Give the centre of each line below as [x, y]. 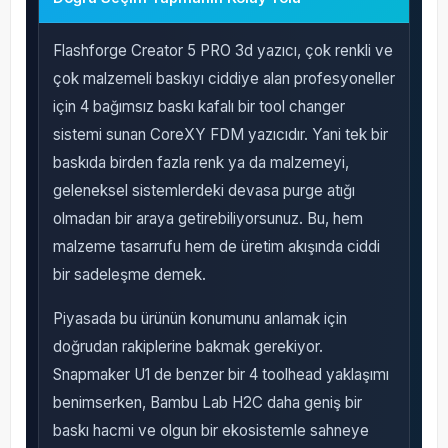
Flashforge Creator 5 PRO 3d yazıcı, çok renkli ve [222, 51]
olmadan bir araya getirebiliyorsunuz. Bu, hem [207, 219]
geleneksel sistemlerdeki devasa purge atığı [203, 191]
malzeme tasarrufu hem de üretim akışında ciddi [216, 247]
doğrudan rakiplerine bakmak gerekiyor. [187, 347]
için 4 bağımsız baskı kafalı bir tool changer [198, 107]
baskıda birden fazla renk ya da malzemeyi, [200, 163]
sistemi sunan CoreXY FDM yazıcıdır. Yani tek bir [220, 135]
